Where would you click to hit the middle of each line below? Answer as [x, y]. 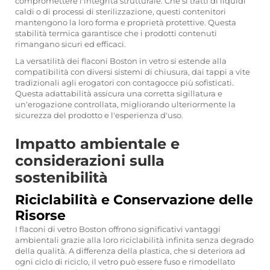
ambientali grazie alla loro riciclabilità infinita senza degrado [134, 240]
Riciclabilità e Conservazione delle [134, 200]
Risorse [40, 215]
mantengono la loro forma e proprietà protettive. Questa [126, 22]
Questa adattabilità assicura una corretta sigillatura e [119, 93]
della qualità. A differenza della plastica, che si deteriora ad [130, 251]
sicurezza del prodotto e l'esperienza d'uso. [99, 115]
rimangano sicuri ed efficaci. [71, 44]
